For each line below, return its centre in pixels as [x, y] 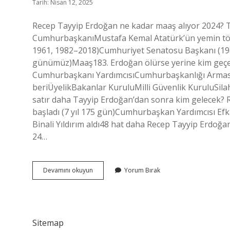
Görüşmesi [108, 188]
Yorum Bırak [142, 170]
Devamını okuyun [68, 170]
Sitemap [48, 223]
